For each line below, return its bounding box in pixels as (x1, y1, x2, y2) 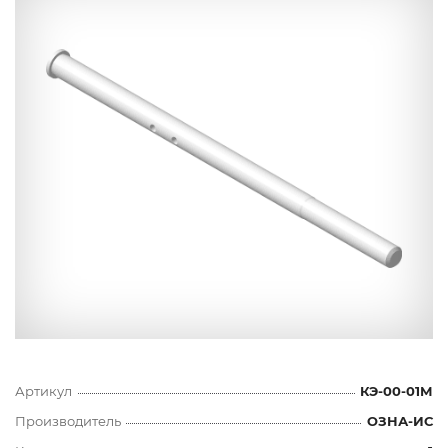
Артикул (15, 382, 72, 399)
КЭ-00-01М (360, 382, 433, 399)
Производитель (15, 412, 121, 429)
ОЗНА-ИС (367, 412, 433, 429)
